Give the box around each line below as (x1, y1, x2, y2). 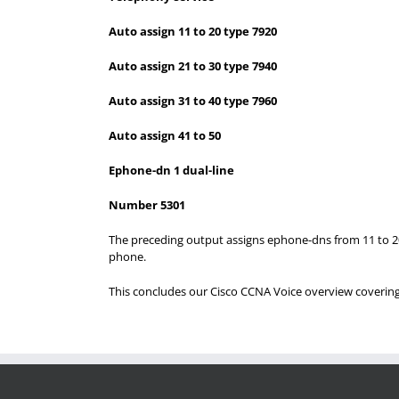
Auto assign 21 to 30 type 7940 (109, 58, 277, 74)
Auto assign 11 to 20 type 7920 (109, 23, 277, 39)
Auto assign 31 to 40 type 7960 (109, 93, 277, 109)
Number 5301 (109, 197, 185, 213)
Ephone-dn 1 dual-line (109, 162, 234, 178)
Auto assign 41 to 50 (109, 127, 221, 143)
